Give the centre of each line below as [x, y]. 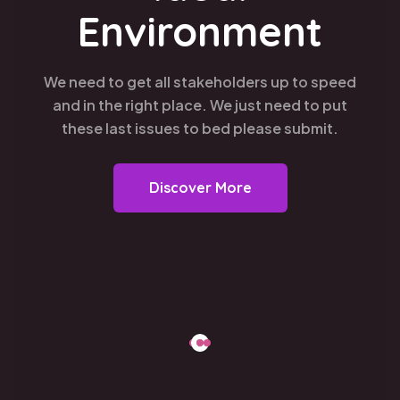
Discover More [200, 187]
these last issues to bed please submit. [200, 128]
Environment [200, 31]
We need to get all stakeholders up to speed [200, 82]
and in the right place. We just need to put [200, 105]
